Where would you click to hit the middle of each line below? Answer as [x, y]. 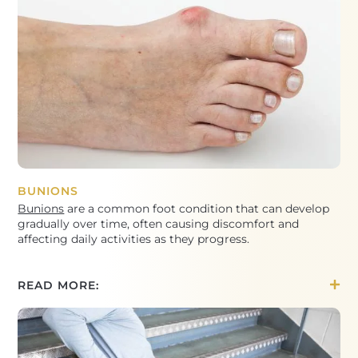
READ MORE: [59, 286]
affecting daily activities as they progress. [134, 239]
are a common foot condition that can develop [197, 209]
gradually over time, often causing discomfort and [159, 224]
